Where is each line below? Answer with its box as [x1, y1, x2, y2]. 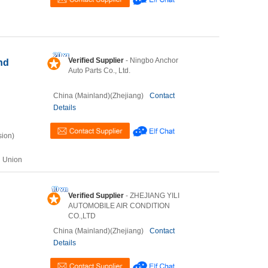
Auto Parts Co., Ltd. [68, 66, 130, 75]
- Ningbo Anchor [124, 56, 178, 65]
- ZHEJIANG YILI [124, 191, 179, 200]
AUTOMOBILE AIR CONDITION [68, 202, 170, 210]
